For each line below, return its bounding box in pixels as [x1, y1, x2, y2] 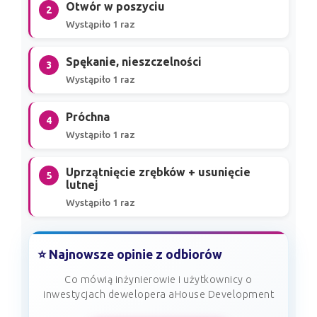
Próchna [66, 110, 110, 124]
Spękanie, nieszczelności [66, 55, 202, 69]
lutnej [66, 178, 98, 192]
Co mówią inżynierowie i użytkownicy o [64, 274, 253, 286]
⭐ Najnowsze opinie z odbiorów [38, 248, 222, 262]
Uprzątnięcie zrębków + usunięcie [66, 166, 250, 179]
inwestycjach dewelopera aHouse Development [43, 289, 274, 301]
